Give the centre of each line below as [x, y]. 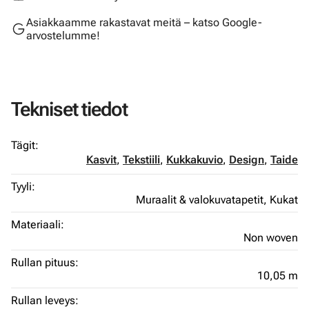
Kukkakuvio [195, 160]
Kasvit [101, 160]
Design [247, 160]
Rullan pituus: [45, 262]
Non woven [271, 238]
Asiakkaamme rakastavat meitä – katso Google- [144, 22]
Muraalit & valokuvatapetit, [203, 200]
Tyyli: [23, 187]
